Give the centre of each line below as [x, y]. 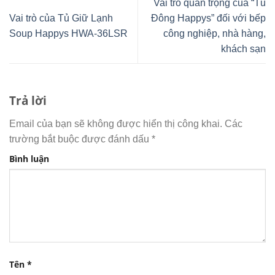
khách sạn [243, 48]
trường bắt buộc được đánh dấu [80, 139]
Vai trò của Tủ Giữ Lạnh [61, 18]
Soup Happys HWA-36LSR [68, 33]
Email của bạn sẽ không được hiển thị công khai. [116, 123]
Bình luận [29, 158]
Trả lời [29, 101]
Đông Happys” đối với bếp [208, 18]
